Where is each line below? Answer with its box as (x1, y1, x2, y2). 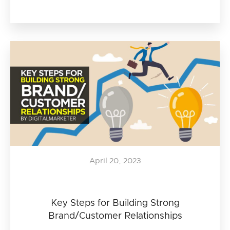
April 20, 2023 (89, 157, 141, 165)
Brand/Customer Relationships (48, 212, 182, 221)
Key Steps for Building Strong (50, 199, 180, 208)
